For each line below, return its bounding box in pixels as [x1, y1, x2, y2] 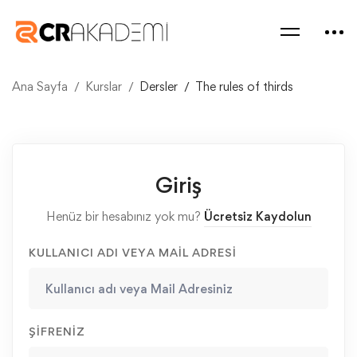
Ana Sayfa [12, 79, 68, 94]
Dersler [139, 79, 178, 94]
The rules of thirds [195, 79, 293, 94]
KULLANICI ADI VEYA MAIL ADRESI [29, 245, 237, 259]
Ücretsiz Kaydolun [203, 209, 312, 224]
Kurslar [85, 79, 122, 94]
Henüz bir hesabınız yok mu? [45, 209, 204, 224]
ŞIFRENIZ [29, 324, 85, 338]
